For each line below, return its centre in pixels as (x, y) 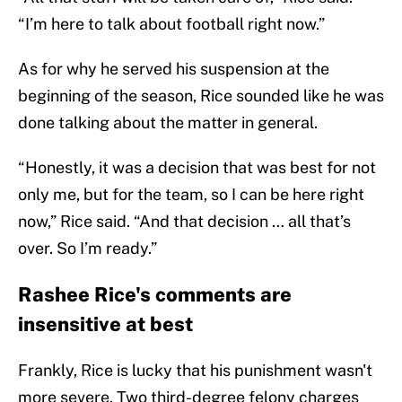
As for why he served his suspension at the (174, 69)
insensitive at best (105, 324)
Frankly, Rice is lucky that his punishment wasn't (195, 371)
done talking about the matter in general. (168, 123)
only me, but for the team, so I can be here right (191, 195)
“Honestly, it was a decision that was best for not (197, 168)
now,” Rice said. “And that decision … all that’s (184, 222)
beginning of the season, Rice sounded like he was (201, 96)
